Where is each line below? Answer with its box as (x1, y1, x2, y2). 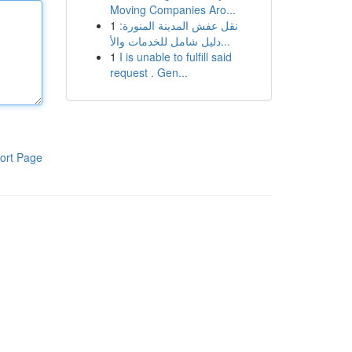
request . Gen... (109, 64, 188, 80)
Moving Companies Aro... (109, 2, 236, 17)
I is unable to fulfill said (119, 49, 232, 64)
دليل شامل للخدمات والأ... (220, 33, 230, 49)
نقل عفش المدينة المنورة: (119, 17, 238, 33)
